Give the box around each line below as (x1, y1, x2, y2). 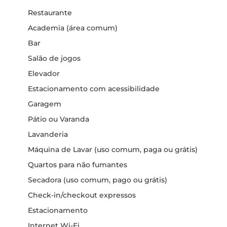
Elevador (28, 69, 60, 78)
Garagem (28, 99, 61, 108)
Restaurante (28, 8, 72, 17)
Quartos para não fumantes (28, 160, 127, 169)
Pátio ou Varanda (28, 115, 89, 124)
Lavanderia (28, 130, 68, 139)
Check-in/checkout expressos (28, 191, 136, 200)
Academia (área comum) (28, 23, 118, 32)
